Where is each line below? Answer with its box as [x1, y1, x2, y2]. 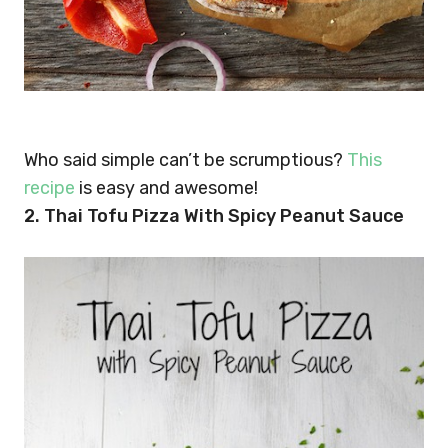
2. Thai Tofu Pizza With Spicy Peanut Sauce [24, 205, 404, 228]
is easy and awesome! [75, 177, 258, 200]
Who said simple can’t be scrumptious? [24, 149, 347, 172]
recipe [24, 177, 75, 200]
